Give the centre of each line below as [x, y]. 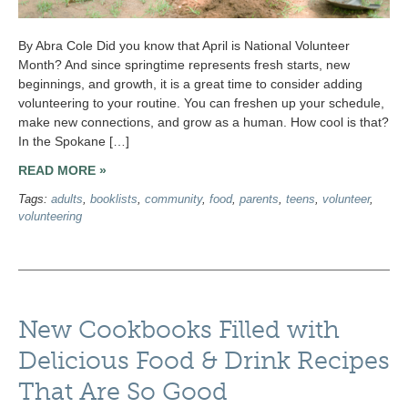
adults [67, 200]
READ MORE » [62, 170]
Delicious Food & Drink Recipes [204, 361]
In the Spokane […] [74, 141]
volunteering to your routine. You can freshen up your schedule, [201, 102]
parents [259, 200]
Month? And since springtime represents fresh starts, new [184, 64]
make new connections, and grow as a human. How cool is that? [204, 122]
